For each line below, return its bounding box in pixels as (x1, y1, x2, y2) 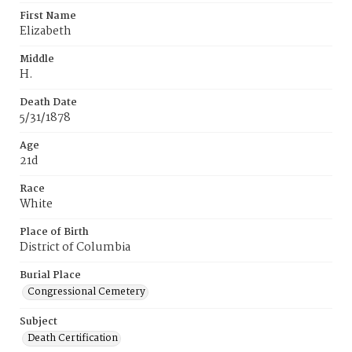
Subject (20, 313, 57, 330)
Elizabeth (20, 22, 71, 41)
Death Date (20, 94, 77, 111)
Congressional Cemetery (27, 284, 145, 300)
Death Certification (27, 330, 118, 346)
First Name (20, 8, 76, 24)
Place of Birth (20, 224, 89, 240)
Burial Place (20, 267, 81, 284)
